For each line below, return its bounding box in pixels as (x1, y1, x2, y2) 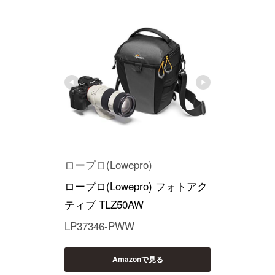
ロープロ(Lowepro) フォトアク (64, 177, 207, 193)
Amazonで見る (112, 254, 163, 265)
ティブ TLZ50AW (64, 196, 144, 212)
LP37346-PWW (64, 217, 134, 233)
